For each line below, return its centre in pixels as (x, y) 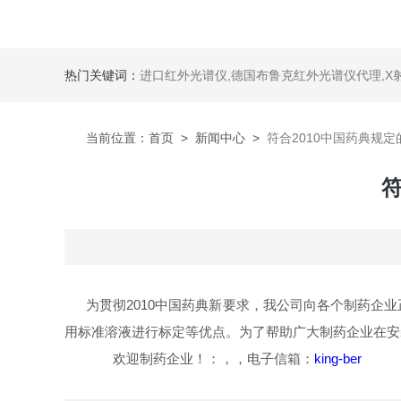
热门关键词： (102, 75)
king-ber (338, 358)
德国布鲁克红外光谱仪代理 (306, 75)
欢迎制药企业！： (166, 358)
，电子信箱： (274, 358)
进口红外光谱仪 (183, 75)
